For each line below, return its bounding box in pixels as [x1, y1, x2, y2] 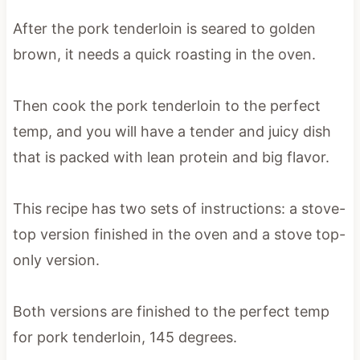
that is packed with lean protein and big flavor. [12, 148, 329, 166]
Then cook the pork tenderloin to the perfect [12, 96, 321, 114]
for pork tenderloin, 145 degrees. [12, 328, 237, 346]
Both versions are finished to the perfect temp [12, 302, 329, 320]
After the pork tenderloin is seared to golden [12, 19, 316, 37]
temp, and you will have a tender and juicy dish [12, 122, 331, 140]
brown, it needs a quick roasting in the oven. [12, 45, 316, 63]
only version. [12, 251, 100, 268]
